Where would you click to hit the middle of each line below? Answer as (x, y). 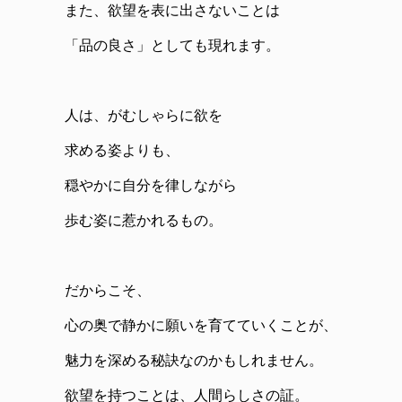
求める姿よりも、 (122, 151)
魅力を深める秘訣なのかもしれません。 (194, 361)
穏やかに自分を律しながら (151, 186)
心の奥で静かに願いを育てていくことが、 (201, 326)
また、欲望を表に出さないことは (172, 11)
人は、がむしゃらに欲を (144, 116)
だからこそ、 (108, 291)
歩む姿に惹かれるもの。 (144, 221)
